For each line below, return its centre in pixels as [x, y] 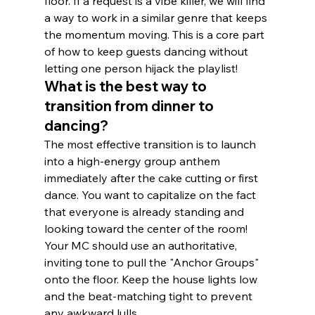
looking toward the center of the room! [147, 229]
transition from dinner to [130, 106]
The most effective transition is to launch [151, 144]
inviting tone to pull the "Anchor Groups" [153, 263]
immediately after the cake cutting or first [152, 178]
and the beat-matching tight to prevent [149, 296]
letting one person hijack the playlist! [141, 69]
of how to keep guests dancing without [147, 52]
